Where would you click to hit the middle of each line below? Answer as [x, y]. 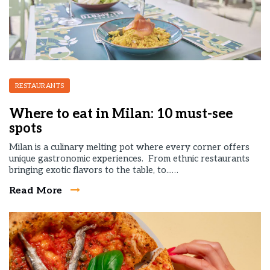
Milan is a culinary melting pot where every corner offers [129, 147]
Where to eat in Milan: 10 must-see [121, 114]
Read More [37, 191]
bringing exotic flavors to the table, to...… [94, 170]
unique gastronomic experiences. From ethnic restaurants [129, 159]
